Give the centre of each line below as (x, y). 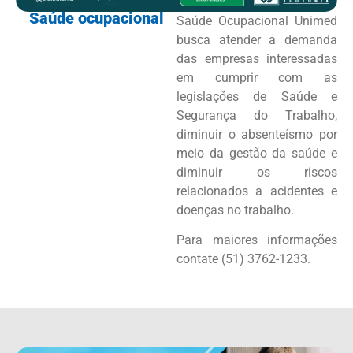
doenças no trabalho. (235, 210)
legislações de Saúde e (257, 96)
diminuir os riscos (257, 172)
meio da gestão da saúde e (257, 153)
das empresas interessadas (257, 58)
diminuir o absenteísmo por (257, 134)
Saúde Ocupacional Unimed (257, 20)
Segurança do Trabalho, (257, 115)
